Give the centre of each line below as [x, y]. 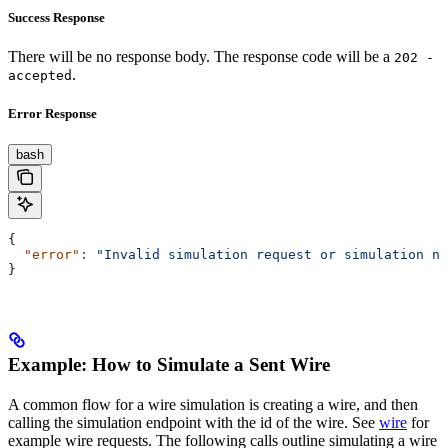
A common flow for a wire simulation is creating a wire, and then [213, 404]
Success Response [56, 17]
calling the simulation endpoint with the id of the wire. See [193, 422]
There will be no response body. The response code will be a [201, 56]
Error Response [52, 113]
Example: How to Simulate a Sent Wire [169, 364]
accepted [40, 75]
